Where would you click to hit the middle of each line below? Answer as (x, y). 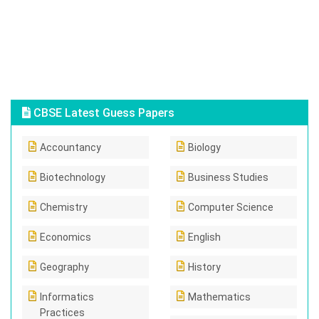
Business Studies (228, 177)
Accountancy (70, 147)
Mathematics (219, 297)
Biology (204, 147)
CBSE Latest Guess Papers (103, 113)
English (204, 237)
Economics (66, 237)
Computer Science (231, 207)
